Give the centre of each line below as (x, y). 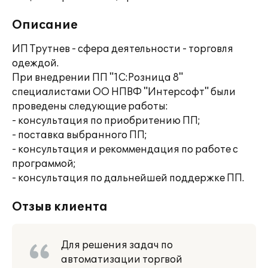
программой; (44, 164)
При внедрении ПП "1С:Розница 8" (98, 78)
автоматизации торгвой (122, 260)
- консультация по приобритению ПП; (106, 121)
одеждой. (35, 63)
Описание (45, 25)
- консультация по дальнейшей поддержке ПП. (128, 178)
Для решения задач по (117, 245)
